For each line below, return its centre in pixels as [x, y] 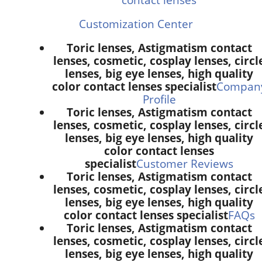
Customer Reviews [185, 163]
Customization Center [136, 23]
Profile [159, 99]
